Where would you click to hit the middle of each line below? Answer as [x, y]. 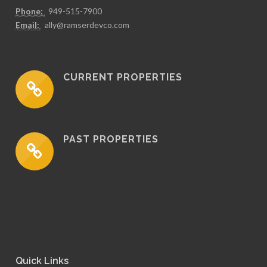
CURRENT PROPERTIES [123, 77]
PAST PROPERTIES [111, 139]
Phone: [30, 11]
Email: [28, 24]
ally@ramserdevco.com [87, 24]
